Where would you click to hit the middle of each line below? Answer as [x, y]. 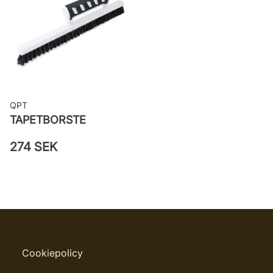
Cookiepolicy [52, 253]
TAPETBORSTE [48, 120]
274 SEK [34, 147]
